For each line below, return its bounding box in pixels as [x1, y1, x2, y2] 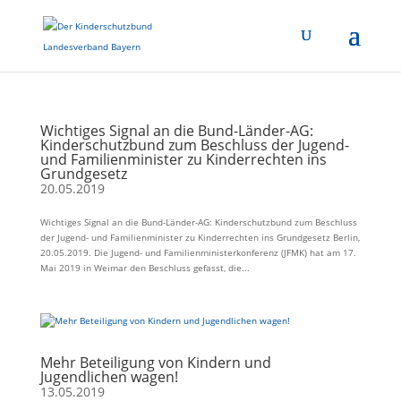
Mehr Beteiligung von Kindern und [39, 353, 271, 372]
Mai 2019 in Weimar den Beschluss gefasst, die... [39, 261, 250, 274]
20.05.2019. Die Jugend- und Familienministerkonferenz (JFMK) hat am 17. [39, 246, 356, 259]
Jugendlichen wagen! [39, 367, 178, 387]
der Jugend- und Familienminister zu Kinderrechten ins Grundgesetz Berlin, [39, 231, 360, 243]
